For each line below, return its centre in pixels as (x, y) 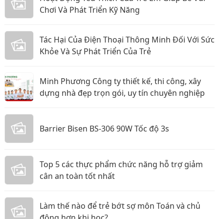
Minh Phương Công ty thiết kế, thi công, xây (120, 81)
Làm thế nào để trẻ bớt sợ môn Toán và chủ (120, 206)
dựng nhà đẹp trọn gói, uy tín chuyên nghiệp (122, 93)
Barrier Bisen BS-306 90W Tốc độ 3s (104, 128)
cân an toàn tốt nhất (77, 176)
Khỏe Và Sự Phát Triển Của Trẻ (95, 51)
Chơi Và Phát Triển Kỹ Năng (90, 10)
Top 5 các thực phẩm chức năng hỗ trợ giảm (121, 164)
